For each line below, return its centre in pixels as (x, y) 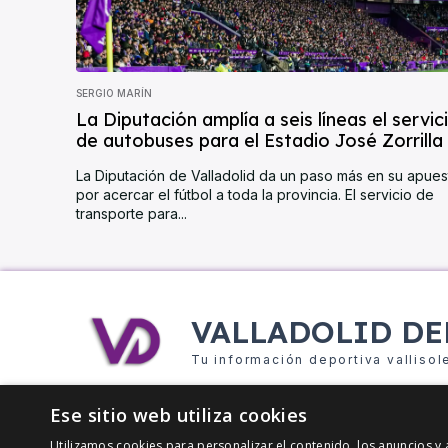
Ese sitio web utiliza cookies (179, 415)
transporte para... (131, 214)
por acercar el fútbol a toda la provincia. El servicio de (255, 195)
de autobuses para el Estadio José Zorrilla (259, 141)
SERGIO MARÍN (114, 93)
